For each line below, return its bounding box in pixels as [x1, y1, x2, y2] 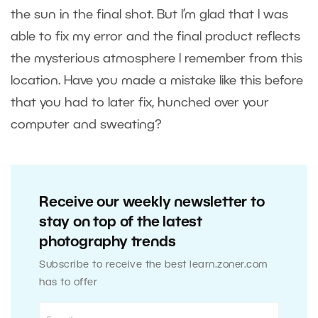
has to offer [39, 278, 97, 288]
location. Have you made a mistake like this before [11, 75, 303, 87]
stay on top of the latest [39, 216, 203, 230]
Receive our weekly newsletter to [39, 197, 265, 210]
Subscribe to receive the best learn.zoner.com [39, 261, 268, 270]
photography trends [39, 236, 176, 250]
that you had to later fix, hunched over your [11, 97, 269, 109]
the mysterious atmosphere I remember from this [11, 53, 302, 65]
